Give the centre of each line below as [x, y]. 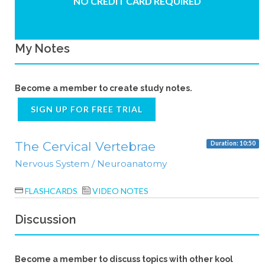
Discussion [46, 220]
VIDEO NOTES [120, 191]
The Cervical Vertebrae [85, 147]
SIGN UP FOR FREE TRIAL [87, 109]
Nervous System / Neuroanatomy [91, 164]
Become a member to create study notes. [104, 88]
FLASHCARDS [51, 191]
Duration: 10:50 [233, 143]
